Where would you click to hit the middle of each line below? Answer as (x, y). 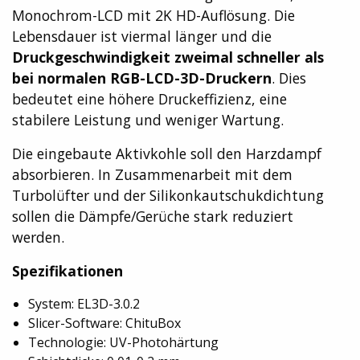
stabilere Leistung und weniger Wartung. (148, 120)
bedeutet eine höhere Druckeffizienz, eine (149, 99)
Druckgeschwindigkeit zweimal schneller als (168, 57)
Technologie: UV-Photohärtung (123, 343)
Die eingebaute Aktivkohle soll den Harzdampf (167, 154)
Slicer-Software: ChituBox (104, 323)
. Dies (289, 78)
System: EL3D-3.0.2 (84, 304)
